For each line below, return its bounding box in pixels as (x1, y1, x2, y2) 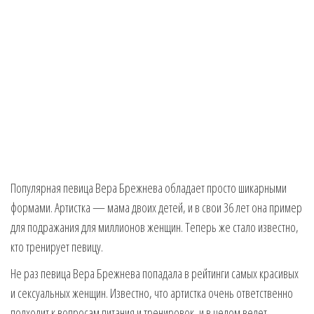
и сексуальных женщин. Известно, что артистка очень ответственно (11, 285, 293, 301)
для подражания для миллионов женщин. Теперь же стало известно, (11, 219, 299, 235)
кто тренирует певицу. (11, 238, 103, 255)
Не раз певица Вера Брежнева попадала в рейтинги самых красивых (11, 265, 299, 282)
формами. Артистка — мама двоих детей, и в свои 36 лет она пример (11, 199, 302, 216)
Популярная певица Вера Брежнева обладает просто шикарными (11, 179, 287, 196)
